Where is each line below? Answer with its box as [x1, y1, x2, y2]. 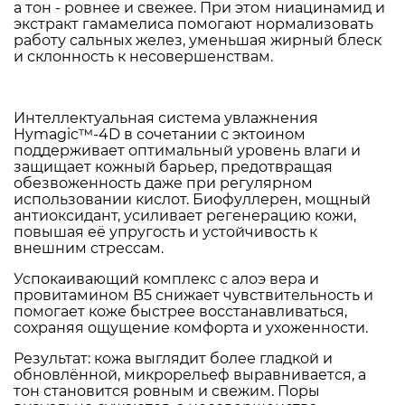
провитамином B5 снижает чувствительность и [14, 286, 373, 304]
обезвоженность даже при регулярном [14, 174, 313, 192]
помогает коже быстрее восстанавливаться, [14, 302, 347, 320]
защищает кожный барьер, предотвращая [14, 157, 333, 175]
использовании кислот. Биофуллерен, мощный [14, 190, 371, 208]
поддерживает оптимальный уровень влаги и [14, 141, 361, 159]
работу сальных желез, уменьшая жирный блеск [14, 31, 381, 49]
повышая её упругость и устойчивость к [14, 222, 317, 240]
